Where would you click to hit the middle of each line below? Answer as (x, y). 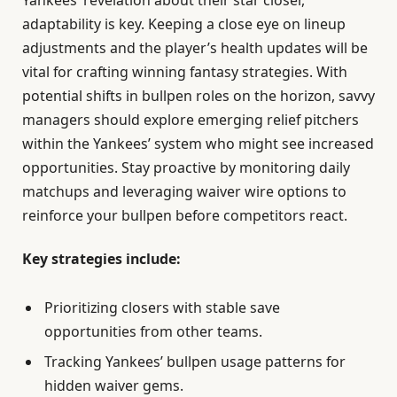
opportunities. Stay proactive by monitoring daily (186, 168)
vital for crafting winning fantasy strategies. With (185, 72)
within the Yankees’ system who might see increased (198, 144)
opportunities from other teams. (153, 332)
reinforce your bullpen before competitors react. (185, 216)
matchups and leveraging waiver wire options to (184, 192)
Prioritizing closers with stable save (162, 308)
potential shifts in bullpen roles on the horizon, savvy (198, 96)
